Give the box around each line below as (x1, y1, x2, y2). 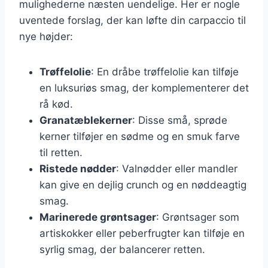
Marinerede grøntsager (39, 211, 156, 223)
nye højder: (19, 30, 73, 42)
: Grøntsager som (156, 211, 239, 223)
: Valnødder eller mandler (116, 162, 237, 175)
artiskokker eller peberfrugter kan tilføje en (39, 227, 245, 239)
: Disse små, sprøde (132, 114, 227, 126)
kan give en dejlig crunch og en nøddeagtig (39, 178, 246, 191)
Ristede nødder (39, 162, 116, 175)
